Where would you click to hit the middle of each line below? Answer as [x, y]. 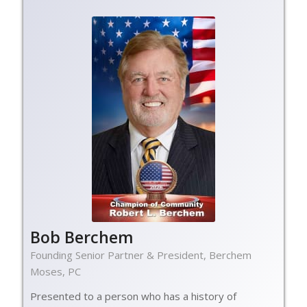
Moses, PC [55, 271]
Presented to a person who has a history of [133, 296]
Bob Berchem [82, 237]
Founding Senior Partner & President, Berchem [140, 255]
